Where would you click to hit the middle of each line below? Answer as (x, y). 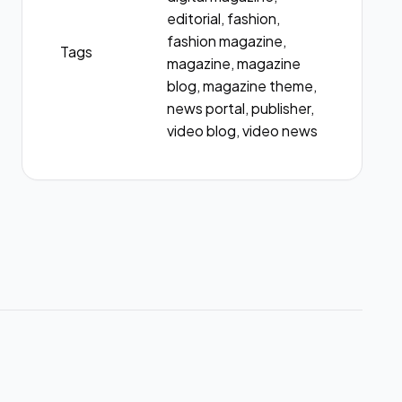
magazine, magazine (234, 63)
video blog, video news (243, 131)
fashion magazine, (227, 41)
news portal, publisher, (241, 108)
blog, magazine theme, (242, 86)
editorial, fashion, (224, 18)
